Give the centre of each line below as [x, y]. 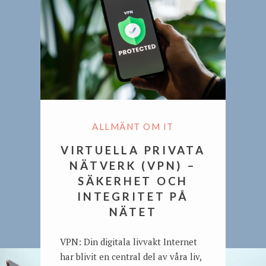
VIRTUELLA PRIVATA [133, 150]
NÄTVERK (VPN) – [133, 166]
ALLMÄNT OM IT [133, 127]
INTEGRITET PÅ [133, 197]
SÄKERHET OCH [133, 181]
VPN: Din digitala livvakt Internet [128, 242]
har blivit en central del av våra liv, [130, 257]
